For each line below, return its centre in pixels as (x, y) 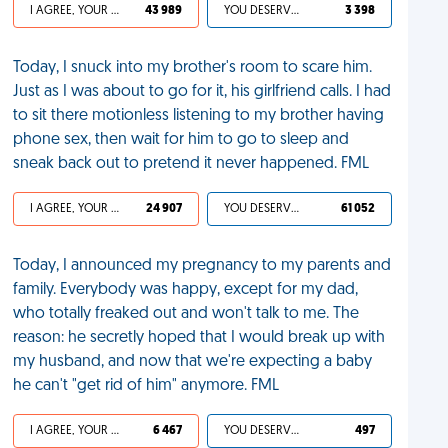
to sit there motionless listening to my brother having (199, 116)
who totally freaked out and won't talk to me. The (186, 314)
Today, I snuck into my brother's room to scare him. (193, 68)
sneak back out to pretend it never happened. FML (191, 164)
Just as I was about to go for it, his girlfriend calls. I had (202, 92)
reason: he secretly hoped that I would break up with (199, 338)
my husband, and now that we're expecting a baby (193, 362)
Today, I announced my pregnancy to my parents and (202, 266)
